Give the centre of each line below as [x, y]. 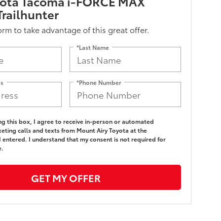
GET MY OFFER [66, 177]
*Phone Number [99, 82]
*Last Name [93, 47]
